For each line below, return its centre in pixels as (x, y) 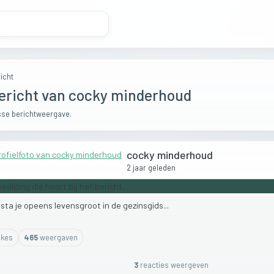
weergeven (190, 265)
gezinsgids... (146, 205)
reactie (151, 265)
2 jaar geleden (151, 167)
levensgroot (79, 205)
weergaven (58, 238)
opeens (39, 205)
